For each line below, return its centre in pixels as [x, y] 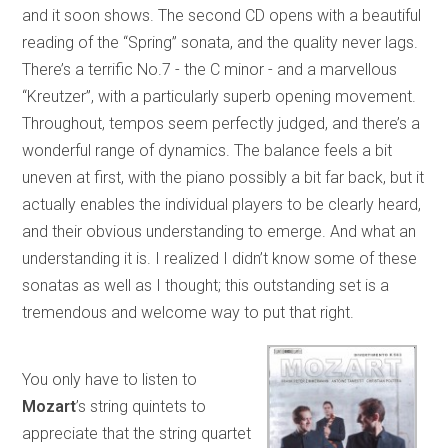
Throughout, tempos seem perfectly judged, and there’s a [221, 124]
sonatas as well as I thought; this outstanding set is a [206, 286]
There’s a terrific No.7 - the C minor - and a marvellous [210, 70]
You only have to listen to [110, 380]
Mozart [49, 407]
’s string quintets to [141, 407]
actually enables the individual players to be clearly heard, [222, 205]
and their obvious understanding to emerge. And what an [219, 232]
